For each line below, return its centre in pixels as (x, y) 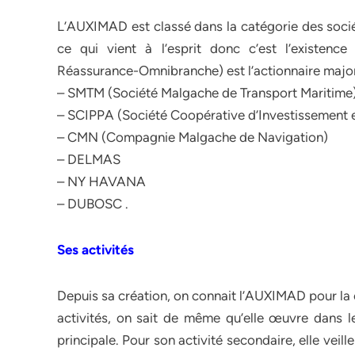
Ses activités (97, 250)
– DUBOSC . (93, 204)
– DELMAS (89, 159)
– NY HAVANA (101, 181)
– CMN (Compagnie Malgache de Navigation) (193, 137)
